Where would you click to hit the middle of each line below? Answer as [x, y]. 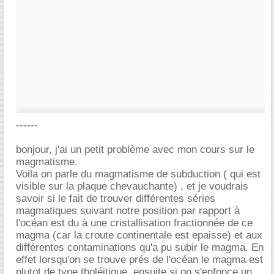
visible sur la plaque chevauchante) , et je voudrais [132, 186]
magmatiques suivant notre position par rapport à [128, 211]
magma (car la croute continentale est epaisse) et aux [139, 235]
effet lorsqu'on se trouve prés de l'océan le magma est [139, 260]
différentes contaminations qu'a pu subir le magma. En [140, 247]
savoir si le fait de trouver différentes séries [116, 198]
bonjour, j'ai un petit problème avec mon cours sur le [135, 150]
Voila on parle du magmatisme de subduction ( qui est [138, 174]
